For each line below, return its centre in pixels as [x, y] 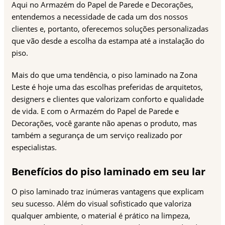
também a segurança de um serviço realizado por [97, 135]
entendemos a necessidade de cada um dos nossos [100, 17]
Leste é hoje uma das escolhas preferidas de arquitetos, [107, 87]
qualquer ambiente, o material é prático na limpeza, [101, 216]
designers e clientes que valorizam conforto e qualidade [108, 99]
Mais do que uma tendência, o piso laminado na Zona [104, 75]
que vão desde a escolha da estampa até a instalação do [108, 41]
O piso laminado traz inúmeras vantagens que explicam [108, 192]
